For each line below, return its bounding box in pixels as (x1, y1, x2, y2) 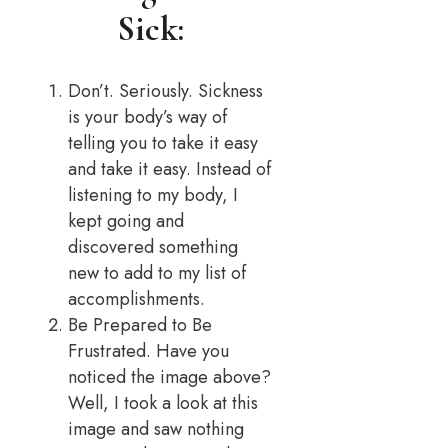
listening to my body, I (68, 182, 238, 209)
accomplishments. (68, 286, 205, 313)
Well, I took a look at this (68, 390, 258, 417)
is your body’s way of (68, 104, 227, 131)
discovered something (68, 234, 238, 261)
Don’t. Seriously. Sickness (68, 78, 263, 105)
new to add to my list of (68, 260, 246, 287)
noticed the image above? (68, 364, 271, 391)
